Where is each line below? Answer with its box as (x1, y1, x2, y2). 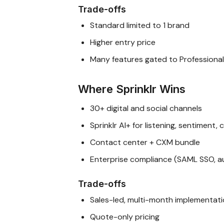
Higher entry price (90, 36, 155, 47)
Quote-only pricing (90, 211, 159, 222)
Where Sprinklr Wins (78, 82, 185, 95)
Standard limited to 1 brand (90, 19, 189, 30)
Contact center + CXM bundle (90, 136, 200, 147)
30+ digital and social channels (90, 102, 202, 113)
